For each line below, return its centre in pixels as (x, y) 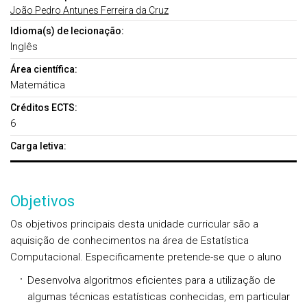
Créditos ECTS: (44, 108)
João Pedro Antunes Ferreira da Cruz (89, 10)
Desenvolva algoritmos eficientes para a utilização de (151, 280)
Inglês (24, 47)
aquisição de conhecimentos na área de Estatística (130, 241)
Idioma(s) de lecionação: (67, 31)
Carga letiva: (38, 146)
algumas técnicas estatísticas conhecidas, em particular (159, 297)
